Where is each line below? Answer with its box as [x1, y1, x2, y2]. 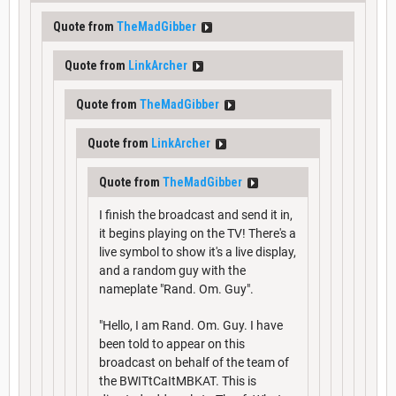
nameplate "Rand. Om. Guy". [99, 282, 254, 297]
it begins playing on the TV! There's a [99, 226, 296, 241]
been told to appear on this [99, 337, 245, 352]
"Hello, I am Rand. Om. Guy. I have [99, 318, 283, 333]
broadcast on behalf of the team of [99, 355, 289, 370]
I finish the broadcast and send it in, [99, 208, 293, 223]
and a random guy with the [99, 263, 246, 278]
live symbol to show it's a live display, [99, 245, 296, 260]
